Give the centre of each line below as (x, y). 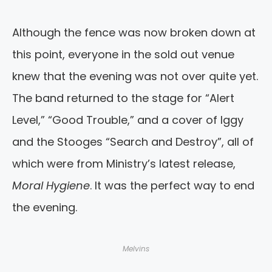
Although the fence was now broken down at (134, 33)
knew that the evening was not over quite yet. (135, 76)
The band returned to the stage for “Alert (123, 98)
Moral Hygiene (51, 186)
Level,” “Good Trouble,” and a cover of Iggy (128, 120)
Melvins (136, 249)
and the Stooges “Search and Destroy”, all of (133, 142)
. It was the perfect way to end (172, 186)
